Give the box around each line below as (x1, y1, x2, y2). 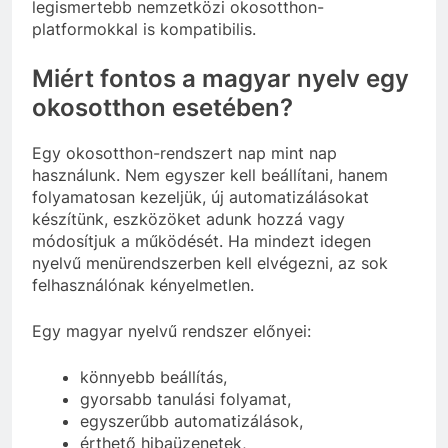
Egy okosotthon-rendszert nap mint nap (32, 142, 337, 163)
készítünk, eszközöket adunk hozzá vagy (32, 208, 345, 229)
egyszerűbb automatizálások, (80, 410, 303, 431)
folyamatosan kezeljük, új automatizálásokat (32, 186, 369, 207)
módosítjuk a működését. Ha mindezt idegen (32, 230, 371, 251)
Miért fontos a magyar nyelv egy (32, 63, 409, 93)
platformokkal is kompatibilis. (32, 18, 256, 39)
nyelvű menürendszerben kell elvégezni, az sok (32, 252, 388, 273)
